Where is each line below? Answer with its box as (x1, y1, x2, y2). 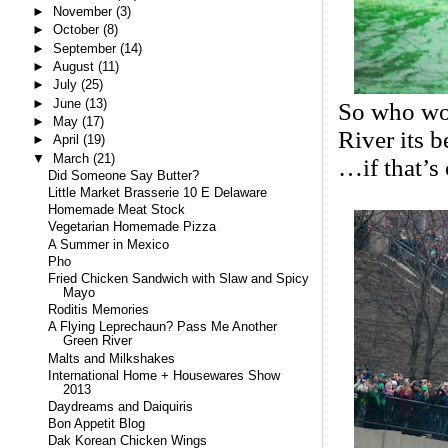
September (52, 40, 120, 56)
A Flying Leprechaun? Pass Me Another (48, 320, 278, 335)
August (52, 59, 98, 75)
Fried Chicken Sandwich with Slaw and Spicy (48, 271, 310, 286)
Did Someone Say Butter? (48, 168, 200, 183)
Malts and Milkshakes (48, 351, 176, 366)
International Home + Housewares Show (48, 368, 281, 383)
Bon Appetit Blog (48, 417, 146, 432)
